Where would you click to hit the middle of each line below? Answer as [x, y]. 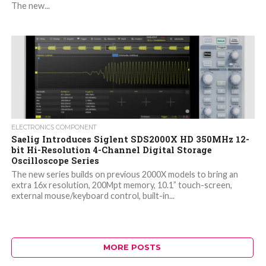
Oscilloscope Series [55, 161]
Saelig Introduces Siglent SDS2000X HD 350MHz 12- [130, 140]
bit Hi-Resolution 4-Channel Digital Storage [111, 150]
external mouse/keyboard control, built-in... [93, 196]
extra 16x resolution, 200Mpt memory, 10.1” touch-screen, [121, 185]
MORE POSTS [132, 248]
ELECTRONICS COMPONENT [53, 128]
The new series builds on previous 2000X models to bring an [124, 175]
